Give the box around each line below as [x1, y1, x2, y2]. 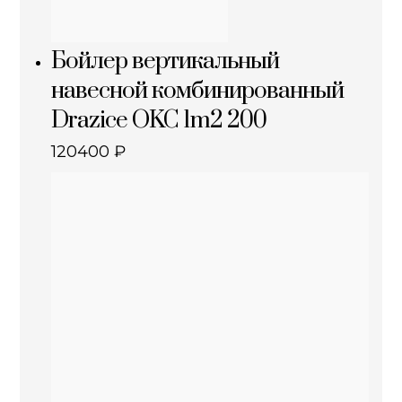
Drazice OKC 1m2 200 [51, 106, 267, 135]
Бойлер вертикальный [51, 47, 280, 76]
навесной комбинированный [51, 76, 345, 106]
